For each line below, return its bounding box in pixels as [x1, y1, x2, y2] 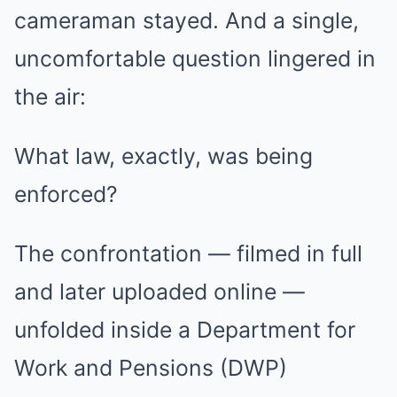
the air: [14, 83, 86, 110]
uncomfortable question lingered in [14, 45, 376, 72]
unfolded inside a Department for [14, 316, 355, 343]
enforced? [14, 181, 118, 207]
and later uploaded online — [14, 278, 305, 305]
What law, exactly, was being [14, 143, 313, 169]
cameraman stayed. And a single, [14, 7, 359, 34]
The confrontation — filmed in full [14, 240, 362, 267]
